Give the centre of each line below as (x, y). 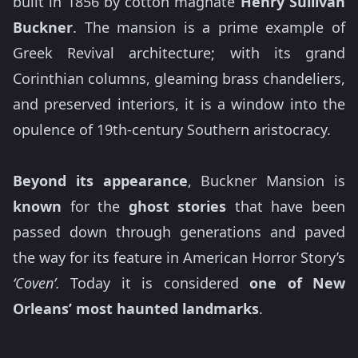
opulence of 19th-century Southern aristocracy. (172, 129)
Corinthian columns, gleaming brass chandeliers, (179, 78)
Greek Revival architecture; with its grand (179, 53)
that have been (286, 206)
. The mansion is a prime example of (209, 27)
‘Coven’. (36, 283)
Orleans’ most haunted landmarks (136, 308)
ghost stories (177, 206)
